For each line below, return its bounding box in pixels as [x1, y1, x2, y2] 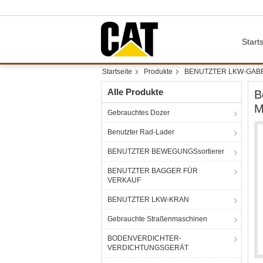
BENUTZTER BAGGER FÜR [107, 167, 198, 175]
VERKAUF [107, 176, 141, 184]
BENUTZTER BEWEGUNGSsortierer [107, 147, 224, 156]
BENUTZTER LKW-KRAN [107, 195, 189, 204]
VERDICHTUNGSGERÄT [107, 244, 188, 252]
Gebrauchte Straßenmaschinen [107, 215, 207, 223]
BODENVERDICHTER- [107, 234, 181, 242]
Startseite [102, 68, 132, 76]
